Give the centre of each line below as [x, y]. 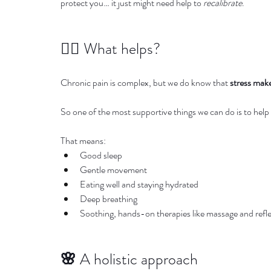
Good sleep [101, 155]
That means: [83, 141]
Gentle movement [113, 170]
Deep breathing [109, 199]
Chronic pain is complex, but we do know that [145, 83]
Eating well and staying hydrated [139, 184]
